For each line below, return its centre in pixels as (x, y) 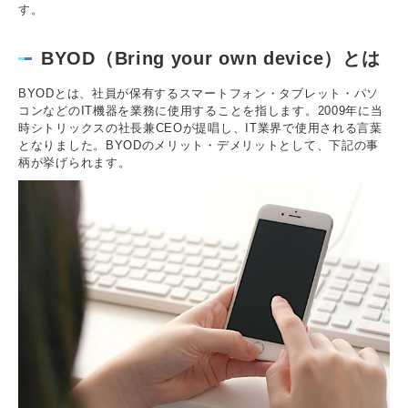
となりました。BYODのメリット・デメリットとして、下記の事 (199, 146)
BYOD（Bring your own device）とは (211, 59)
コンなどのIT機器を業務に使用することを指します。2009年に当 (201, 111)
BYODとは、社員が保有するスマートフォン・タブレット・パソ (199, 94)
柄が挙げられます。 (75, 163)
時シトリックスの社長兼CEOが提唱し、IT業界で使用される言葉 (200, 128)
